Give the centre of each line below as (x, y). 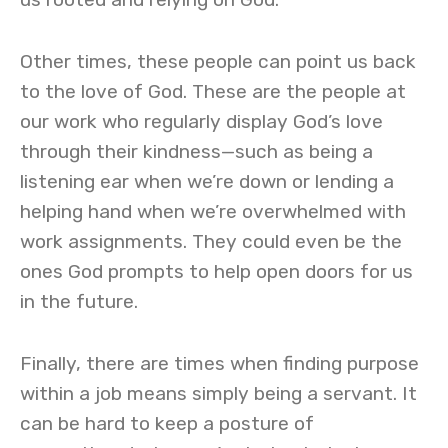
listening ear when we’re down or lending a (207, 181)
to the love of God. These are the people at (213, 91)
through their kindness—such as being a (196, 151)
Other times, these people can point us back (218, 61)
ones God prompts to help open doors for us (216, 271)
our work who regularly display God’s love (201, 121)
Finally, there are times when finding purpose (219, 363)
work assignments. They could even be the (211, 241)
